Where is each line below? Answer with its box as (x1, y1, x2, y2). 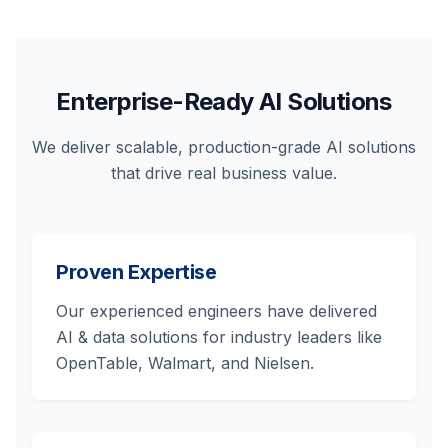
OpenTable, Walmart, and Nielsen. (56, 353, 314, 373)
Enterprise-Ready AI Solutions (56, 87, 392, 116)
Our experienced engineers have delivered (56, 301, 377, 321)
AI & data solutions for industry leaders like (56, 327, 382, 347)
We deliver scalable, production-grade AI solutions (32, 137, 416, 157)
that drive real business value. (111, 163, 337, 183)
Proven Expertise (56, 260, 216, 284)
